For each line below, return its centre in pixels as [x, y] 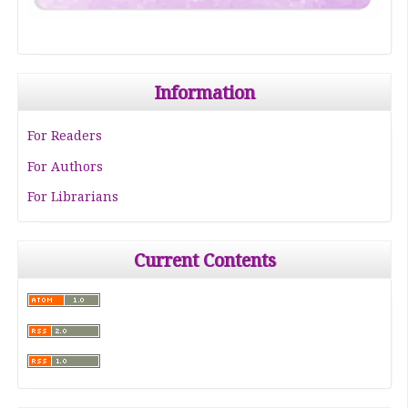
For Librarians [73, 196]
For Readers [65, 136]
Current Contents [204, 260]
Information [204, 93]
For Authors [66, 166]
